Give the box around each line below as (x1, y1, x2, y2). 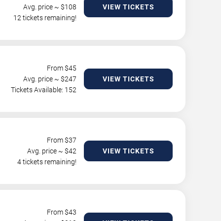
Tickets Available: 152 (11, 86, 76, 94)
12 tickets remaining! (13, 14, 76, 22)
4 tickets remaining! (17, 158, 76, 166)
